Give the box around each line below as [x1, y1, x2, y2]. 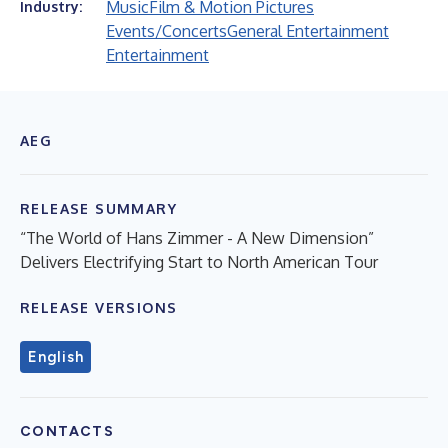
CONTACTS [20, 423, 115, 440]
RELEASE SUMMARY [20, 200, 177, 217]
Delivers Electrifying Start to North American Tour [20, 252, 378, 272]
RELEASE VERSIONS [20, 299, 178, 316]
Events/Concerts [106, 21, 227, 41]
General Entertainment [227, 21, 389, 41]
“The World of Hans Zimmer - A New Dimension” [20, 228, 374, 248]
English [28, 348, 84, 366]
